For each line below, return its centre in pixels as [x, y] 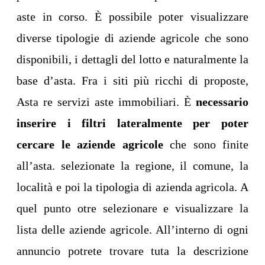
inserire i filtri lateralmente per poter [132, 123]
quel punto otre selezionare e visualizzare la [132, 209]
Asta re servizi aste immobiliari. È [106, 102]
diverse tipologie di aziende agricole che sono [132, 38]
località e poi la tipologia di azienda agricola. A [132, 187]
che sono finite [206, 145]
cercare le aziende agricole [90, 145]
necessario [222, 102]
